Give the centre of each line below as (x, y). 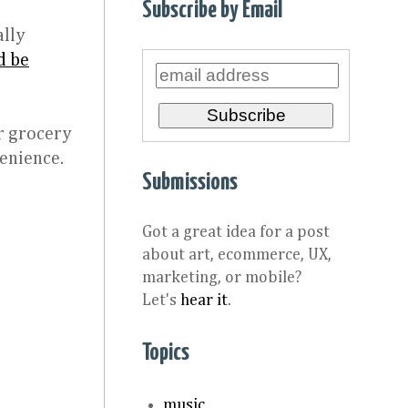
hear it (204, 301)
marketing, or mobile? (222, 278)
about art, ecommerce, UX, (237, 255)
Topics (166, 353)
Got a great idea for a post (236, 232)
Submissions (190, 183)
